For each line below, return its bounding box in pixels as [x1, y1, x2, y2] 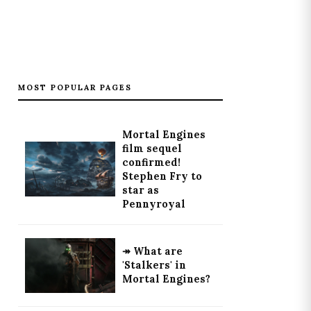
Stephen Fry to [121, 169, 202, 183]
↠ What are [121, 245, 183, 258]
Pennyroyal [121, 197, 185, 210]
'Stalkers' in [121, 259, 186, 272]
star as [121, 183, 159, 196]
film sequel [121, 142, 182, 155]
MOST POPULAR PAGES [17, 82, 132, 92]
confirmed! [121, 155, 180, 169]
